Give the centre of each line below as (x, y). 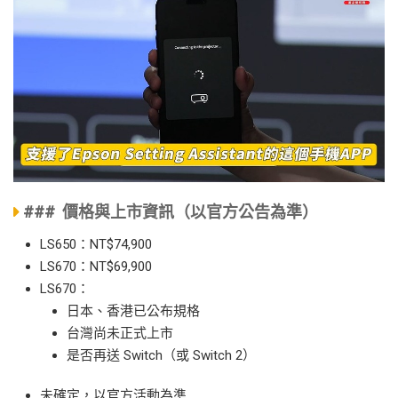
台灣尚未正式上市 (120, 333)
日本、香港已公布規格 (133, 310)
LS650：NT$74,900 (96, 244)
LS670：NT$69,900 (96, 266)
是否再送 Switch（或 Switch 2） (161, 355)
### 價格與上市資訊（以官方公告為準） (171, 211)
